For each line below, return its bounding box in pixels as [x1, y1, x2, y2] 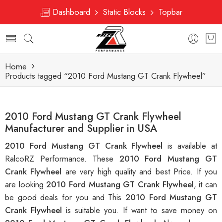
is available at [167, 140, 217, 152]
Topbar [154, 6, 182, 18]
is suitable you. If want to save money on [66, 204, 217, 217]
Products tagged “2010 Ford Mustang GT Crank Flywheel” [5, 70, 206, 82]
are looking [5, 178, 47, 191]
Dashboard [50, 6, 95, 18]
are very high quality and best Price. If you [65, 166, 218, 178]
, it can [193, 178, 218, 191]
